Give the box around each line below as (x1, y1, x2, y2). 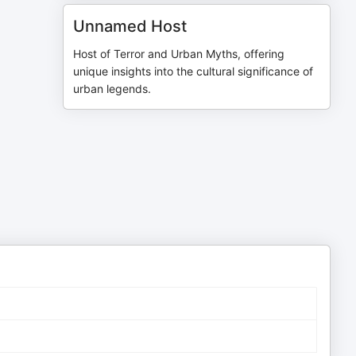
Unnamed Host (73, 17, 188, 36)
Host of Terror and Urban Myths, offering (73, 47, 285, 60)
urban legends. (73, 82, 152, 95)
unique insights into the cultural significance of (73, 64, 314, 78)
